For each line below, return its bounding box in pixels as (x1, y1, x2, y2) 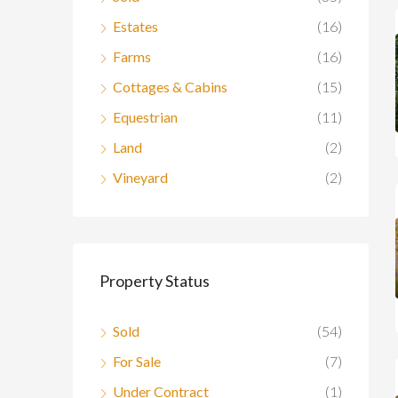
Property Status (99, 270, 210, 291)
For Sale (113, 352, 161, 370)
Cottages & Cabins (113, 77, 227, 95)
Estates (113, 17, 158, 35)
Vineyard (113, 168, 168, 186)
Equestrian (113, 107, 178, 125)
